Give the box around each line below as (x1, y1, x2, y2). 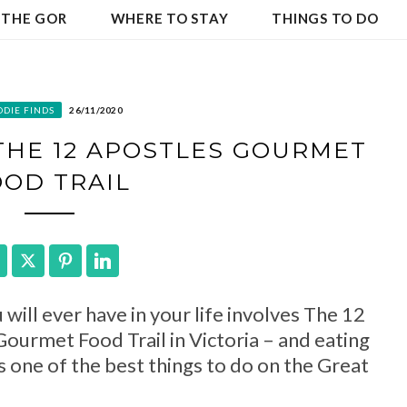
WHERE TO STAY (110, 9, 229, 26)
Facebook (7, 253, 60, 269)
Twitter (45, 253, 84, 269)
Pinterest (82, 253, 130, 269)
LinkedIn (119, 253, 164, 269)
